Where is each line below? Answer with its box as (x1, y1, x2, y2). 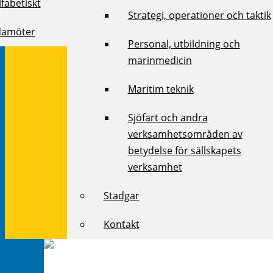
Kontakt (103, 217, 140, 231)
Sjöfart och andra (127, 110, 208, 124)
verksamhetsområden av (127, 127, 243, 141)
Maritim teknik (127, 82, 194, 96)
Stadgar (103, 188, 140, 202)
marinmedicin (127, 53, 192, 67)
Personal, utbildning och (127, 37, 240, 51)
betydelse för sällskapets (127, 143, 241, 157)
